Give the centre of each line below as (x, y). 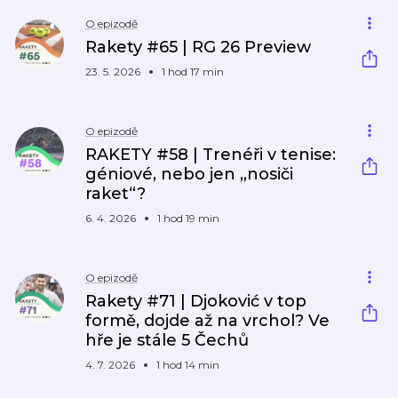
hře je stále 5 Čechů (167, 340)
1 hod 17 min (193, 72)
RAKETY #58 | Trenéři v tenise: (211, 155)
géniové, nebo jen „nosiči (189, 174)
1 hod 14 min (188, 365)
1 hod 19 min (188, 218)
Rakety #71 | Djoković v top (196, 301)
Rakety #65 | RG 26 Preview (198, 47)
